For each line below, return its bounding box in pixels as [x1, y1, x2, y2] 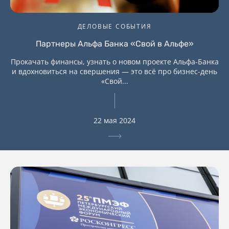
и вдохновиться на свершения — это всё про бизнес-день [12, 66, 217, 77]
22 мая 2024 [94, 116, 135, 126]
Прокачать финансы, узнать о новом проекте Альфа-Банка [10, 57, 219, 67]
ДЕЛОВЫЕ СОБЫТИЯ [77, 22, 152, 31]
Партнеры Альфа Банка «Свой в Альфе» [35, 39, 194, 49]
